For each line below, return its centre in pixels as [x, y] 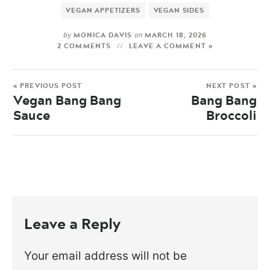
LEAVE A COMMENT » [171, 46]
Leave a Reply [73, 224]
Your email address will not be [106, 256]
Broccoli [231, 115]
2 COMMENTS [84, 46]
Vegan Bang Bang [67, 100]
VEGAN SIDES [179, 10]
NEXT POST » [231, 85]
